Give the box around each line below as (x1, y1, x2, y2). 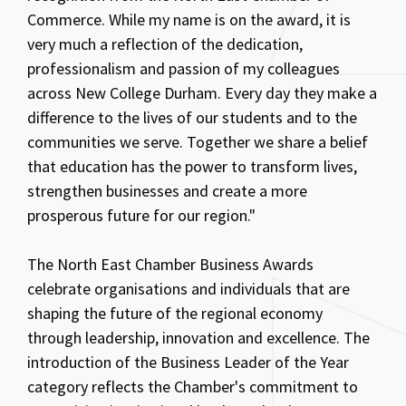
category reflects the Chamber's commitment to (27, 375, 358, 397)
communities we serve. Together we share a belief (27, 130, 368, 152)
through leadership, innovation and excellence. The (27, 326, 370, 348)
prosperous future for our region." (27, 204, 256, 226)
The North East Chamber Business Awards (27, 253, 314, 275)
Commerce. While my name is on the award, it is (27, 8, 351, 30)
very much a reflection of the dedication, (27, 33, 303, 54)
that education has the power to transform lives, (27, 155, 357, 177)
